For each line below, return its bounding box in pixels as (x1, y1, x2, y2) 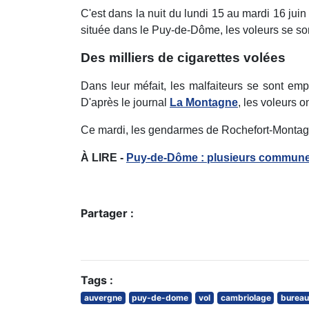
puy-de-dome (132, 292, 189, 303)
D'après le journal (81, 97, 170, 109)
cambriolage (220, 292, 271, 303)
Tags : (81, 273, 113, 288)
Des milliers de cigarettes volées (81, 50, 286, 66)
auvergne (83, 292, 122, 303)
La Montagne (170, 97, 238, 109)
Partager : (81, 206, 134, 221)
